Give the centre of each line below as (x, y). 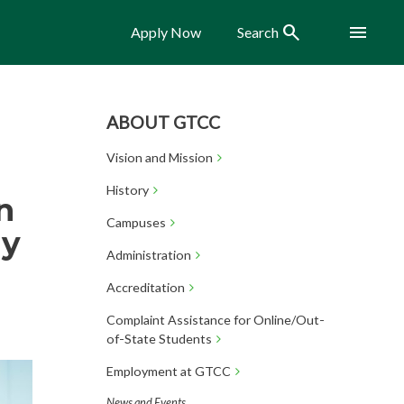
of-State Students (159, 339)
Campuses (136, 222)
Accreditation (145, 287)
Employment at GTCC (168, 371)
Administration (148, 255)
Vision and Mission (159, 157)
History (127, 190)
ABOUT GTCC (163, 122)
